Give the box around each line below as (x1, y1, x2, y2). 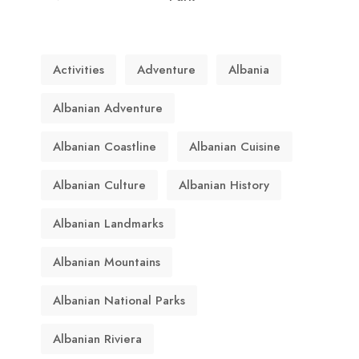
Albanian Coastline (53, 138, 156, 155)
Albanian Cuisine (189, 138, 280, 155)
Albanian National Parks (53, 292, 185, 309)
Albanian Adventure (53, 99, 163, 117)
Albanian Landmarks (53, 215, 163, 232)
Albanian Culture (53, 176, 146, 194)
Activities (53, 61, 104, 79)
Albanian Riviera (53, 330, 142, 348)
